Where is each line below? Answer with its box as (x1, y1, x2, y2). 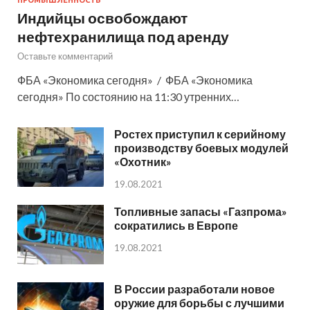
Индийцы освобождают (17, 8, 188, 26)
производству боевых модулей (114, 140, 289, 154)
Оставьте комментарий (17, 50, 113, 62)
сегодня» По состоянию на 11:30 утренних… (17, 89, 239, 103)
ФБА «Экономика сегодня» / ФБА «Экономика (17, 73, 253, 86)
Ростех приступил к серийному (114, 127, 286, 140)
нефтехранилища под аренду (17, 27, 229, 45)
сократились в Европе (114, 218, 238, 232)
